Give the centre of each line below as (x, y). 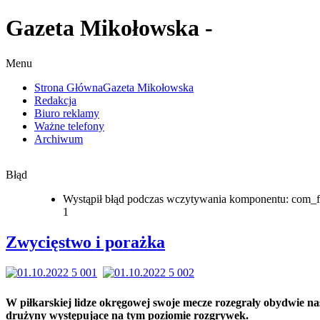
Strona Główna (69, 87)
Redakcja (55, 100)
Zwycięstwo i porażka (85, 242)
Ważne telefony (69, 126)
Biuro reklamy (67, 113)
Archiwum (59, 139)
